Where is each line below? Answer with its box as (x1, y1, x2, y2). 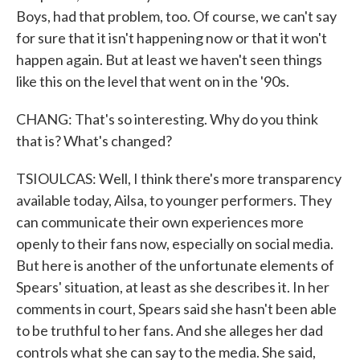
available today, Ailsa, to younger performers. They (16, 191, 332, 209)
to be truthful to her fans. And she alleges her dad (16, 321, 323, 339)
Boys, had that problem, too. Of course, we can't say (16, 7, 337, 25)
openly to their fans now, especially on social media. (16, 235, 333, 252)
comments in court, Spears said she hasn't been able (16, 300, 337, 317)
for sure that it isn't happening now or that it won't (16, 29, 327, 47)
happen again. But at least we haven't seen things (16, 51, 322, 68)
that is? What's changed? (16, 132, 172, 149)
